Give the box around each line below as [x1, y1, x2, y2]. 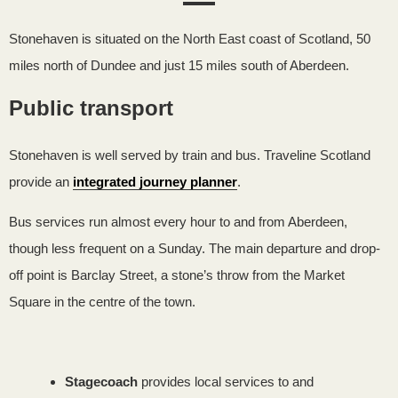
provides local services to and [138, 374, 314, 389]
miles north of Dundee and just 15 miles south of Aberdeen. [9, 58, 349, 73]
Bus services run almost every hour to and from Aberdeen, [9, 214, 347, 229]
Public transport [9, 96, 173, 120]
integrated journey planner [73, 174, 237, 189]
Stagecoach [65, 374, 138, 389]
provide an [9, 174, 73, 189]
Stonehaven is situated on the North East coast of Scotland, [9, 31, 356, 46]
